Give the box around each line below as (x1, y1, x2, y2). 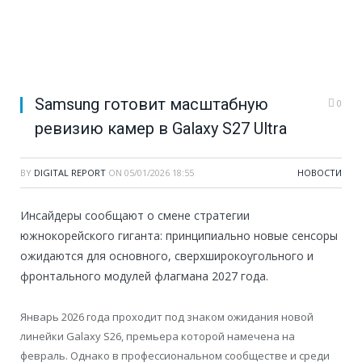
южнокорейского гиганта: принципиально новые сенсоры (20, 228, 338, 244)
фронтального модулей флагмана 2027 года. (20, 268, 268, 284)
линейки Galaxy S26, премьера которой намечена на (20, 329, 295, 344)
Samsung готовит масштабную (35, 95, 268, 115)
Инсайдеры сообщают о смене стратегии (20, 208, 250, 224)
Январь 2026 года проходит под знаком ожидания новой (20, 309, 314, 325)
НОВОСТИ (297, 166, 342, 179)
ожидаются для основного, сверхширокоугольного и (20, 248, 314, 264)
